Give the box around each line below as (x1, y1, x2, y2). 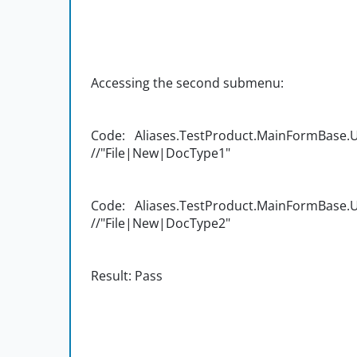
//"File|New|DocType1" (91, 144, 230, 163)
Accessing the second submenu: (91, 74, 287, 92)
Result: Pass (91, 267, 163, 285)
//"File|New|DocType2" (91, 214, 230, 233)
